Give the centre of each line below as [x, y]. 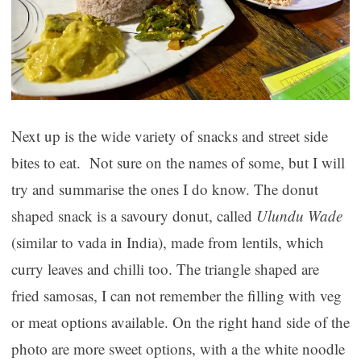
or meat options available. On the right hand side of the [180, 322]
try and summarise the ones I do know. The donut [164, 189]
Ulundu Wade [299, 216]
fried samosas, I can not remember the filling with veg [176, 296]
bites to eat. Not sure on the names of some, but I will [178, 163]
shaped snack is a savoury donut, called [133, 216]
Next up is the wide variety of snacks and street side [169, 136]
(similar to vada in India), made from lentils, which [167, 243]
